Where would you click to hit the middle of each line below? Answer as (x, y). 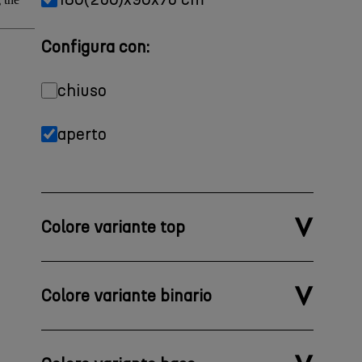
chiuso (82, 90)
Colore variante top (114, 227)
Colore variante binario (127, 296)
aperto (82, 134)
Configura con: (96, 47)
